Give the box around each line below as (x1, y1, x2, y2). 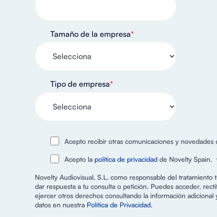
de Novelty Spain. (157, 155, 212, 164)
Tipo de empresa (50, 79, 110, 89)
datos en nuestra (35, 201, 87, 209)
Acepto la (64, 155, 94, 164)
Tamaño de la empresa (50, 29, 131, 39)
